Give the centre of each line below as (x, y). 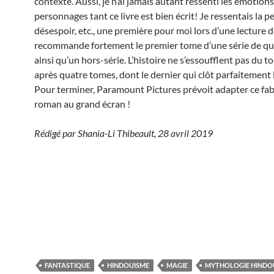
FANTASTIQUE (67, 265)
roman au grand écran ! (82, 104)
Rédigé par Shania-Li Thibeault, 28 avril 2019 (124, 133)
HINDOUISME (128, 265)
